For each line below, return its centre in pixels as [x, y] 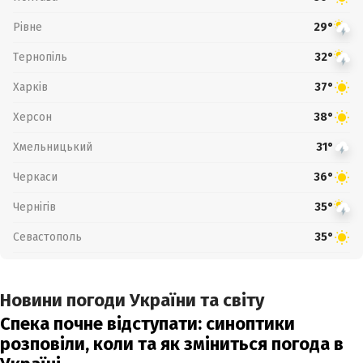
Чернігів [34, 207]
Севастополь [47, 237]
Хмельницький [53, 147]
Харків [30, 87]
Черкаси [35, 177]
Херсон [32, 117]
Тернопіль [40, 57]
